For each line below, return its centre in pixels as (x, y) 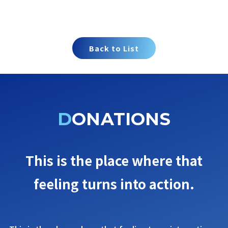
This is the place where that (114, 160)
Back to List (114, 48)
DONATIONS (121, 119)
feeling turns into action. (114, 184)
